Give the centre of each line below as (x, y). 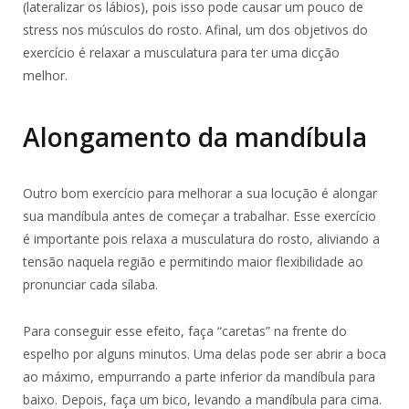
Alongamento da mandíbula (195, 136)
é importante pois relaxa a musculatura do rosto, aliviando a (201, 238)
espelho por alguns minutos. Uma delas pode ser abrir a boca (204, 353)
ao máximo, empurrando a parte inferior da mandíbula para (199, 376)
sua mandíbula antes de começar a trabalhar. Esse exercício (199, 215)
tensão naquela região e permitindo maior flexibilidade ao (193, 261)
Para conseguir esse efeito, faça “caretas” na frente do (185, 330)
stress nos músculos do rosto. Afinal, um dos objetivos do (195, 30)
